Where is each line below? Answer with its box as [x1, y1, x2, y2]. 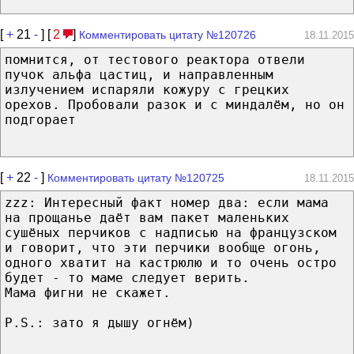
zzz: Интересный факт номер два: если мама [5, 194, 329, 210]
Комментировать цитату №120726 [79, 28, 256, 41]
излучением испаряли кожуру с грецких [5, 81, 289, 97]
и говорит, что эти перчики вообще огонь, [5, 239, 321, 255]
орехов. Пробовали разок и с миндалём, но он [5, 96, 345, 112]
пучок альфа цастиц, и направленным [5, 66, 273, 82]
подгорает [5, 111, 76, 127]
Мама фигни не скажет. [5, 284, 171, 300]
